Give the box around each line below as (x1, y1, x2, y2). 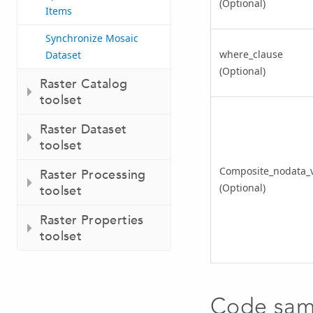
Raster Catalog (39, 75, 128, 92)
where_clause (219, 48, 283, 61)
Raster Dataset (39, 121, 127, 138)
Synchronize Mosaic (45, 31, 138, 45)
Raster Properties (39, 212, 144, 228)
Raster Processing (39, 166, 146, 183)
